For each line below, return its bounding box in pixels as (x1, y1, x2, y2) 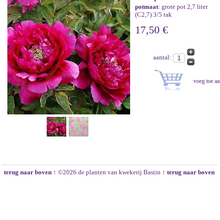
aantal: (153, 54, 173, 61)
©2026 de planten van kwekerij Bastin (58, 168, 161, 176)
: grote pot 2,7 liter (158, 3, 208, 11)
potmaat (135, 3, 158, 11)
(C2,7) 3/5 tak (135, 11, 172, 19)
